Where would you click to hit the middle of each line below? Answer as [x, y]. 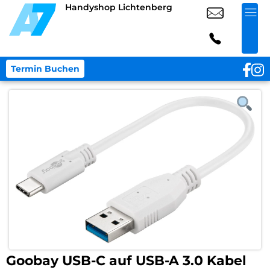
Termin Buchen [45, 69]
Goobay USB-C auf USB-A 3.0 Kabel [126, 260]
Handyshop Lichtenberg [119, 7]
